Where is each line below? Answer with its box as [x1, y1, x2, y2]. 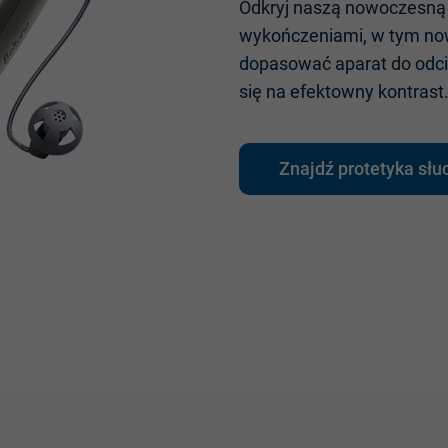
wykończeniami [239, 24, 363, 46]
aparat [335, 52, 387, 74]
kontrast [378, 80, 444, 102]
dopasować [239, 52, 331, 74]
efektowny [290, 80, 374, 102]
